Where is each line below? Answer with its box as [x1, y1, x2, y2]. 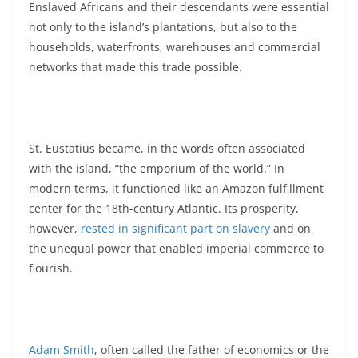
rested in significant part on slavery [81, 220, 270, 236]
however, [29, 220, 81, 236]
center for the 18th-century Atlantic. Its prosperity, [29, 200, 299, 216]
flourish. [29, 260, 73, 276]
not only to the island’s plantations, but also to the [29, 18, 297, 34]
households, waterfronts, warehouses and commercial [29, 38, 320, 54]
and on [270, 220, 311, 236]
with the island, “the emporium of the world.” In [29, 160, 284, 176]
